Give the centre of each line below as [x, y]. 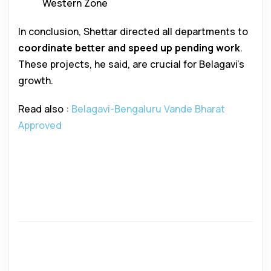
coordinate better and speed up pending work [129, 48]
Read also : [45, 109]
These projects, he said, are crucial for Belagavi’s [131, 64]
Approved [40, 126]
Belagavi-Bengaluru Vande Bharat [148, 109]
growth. [36, 81]
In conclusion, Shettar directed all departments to [133, 32]
